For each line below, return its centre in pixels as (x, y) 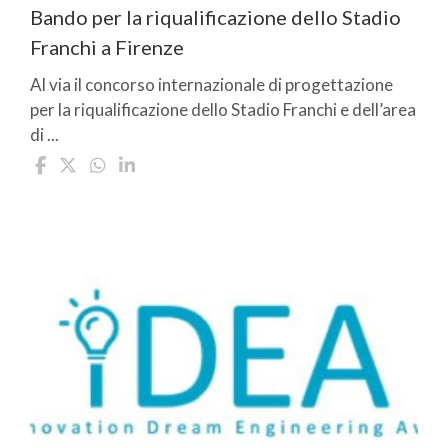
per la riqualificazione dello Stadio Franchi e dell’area (223, 109)
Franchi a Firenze (107, 46)
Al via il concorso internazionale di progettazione (211, 84)
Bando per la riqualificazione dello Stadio (215, 16)
